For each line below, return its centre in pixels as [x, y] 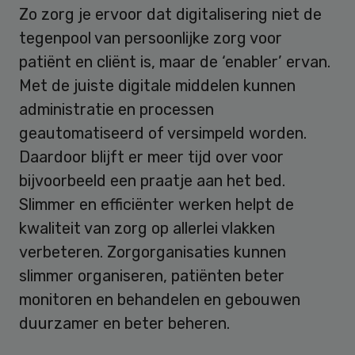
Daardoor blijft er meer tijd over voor [151, 157]
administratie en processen [116, 109]
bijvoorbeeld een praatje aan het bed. [152, 180]
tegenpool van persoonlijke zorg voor [151, 38]
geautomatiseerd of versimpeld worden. [163, 133]
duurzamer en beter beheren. [124, 323]
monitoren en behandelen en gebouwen [160, 299]
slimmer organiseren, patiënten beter [152, 275]
